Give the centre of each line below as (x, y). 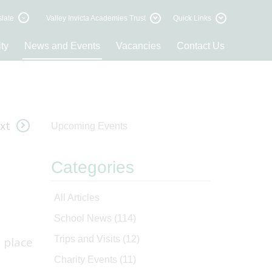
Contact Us (201, 46)
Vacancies (138, 46)
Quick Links (192, 18)
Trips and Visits (88, 239)
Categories (92, 167)
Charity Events (87, 260)
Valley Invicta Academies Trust (96, 18)
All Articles (76, 198)
